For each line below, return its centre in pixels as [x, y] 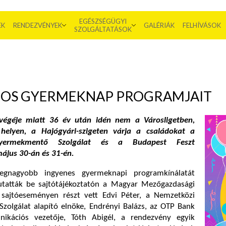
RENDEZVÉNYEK [38, 25]
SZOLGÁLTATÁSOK [103, 29]
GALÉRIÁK [159, 25]
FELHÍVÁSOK [202, 25]
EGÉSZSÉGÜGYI [103, 21]
